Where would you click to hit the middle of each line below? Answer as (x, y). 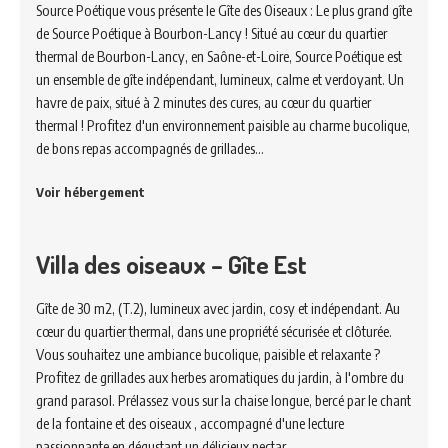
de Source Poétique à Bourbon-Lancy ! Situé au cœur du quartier (211, 33)
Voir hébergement (90, 192)
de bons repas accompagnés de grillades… (150, 148)
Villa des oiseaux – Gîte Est (171, 264)
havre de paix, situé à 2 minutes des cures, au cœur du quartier (203, 102)
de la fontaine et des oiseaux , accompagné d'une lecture (190, 423)
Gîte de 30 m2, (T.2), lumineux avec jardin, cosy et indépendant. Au (218, 308)
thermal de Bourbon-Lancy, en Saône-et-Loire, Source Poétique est (219, 56)
